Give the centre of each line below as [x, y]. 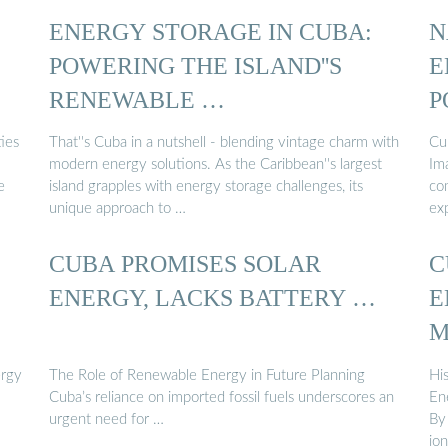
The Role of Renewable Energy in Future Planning [207, 375]
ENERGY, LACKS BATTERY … [212, 298]
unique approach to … [117, 209]
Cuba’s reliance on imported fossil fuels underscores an [221, 397]
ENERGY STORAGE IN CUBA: [210, 31]
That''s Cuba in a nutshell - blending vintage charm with [224, 143]
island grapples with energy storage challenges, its [206, 187]
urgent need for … [106, 419]
